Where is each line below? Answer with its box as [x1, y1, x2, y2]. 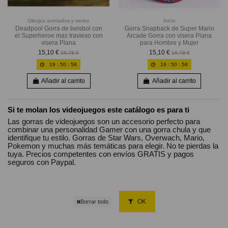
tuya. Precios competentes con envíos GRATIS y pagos [8, 150, 194, 159]
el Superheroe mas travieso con [14, 32, 103, 39]
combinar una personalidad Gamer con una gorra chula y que [8, 125, 211, 134]
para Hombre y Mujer [140, 39, 199, 46]
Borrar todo [80, 198, 108, 205]
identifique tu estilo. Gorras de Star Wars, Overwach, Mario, [8, 133, 205, 142]
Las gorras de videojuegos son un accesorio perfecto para [8, 117, 200, 126]
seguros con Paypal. [8, 158, 76, 167]
